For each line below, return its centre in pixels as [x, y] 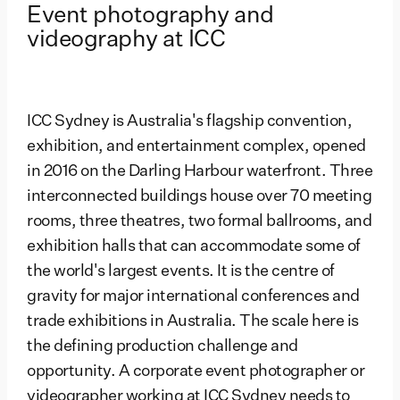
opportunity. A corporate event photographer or [196, 372]
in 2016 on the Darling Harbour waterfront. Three [200, 172]
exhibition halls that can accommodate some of [194, 247]
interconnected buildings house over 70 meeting [199, 197]
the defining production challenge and [162, 347]
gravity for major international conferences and [193, 297]
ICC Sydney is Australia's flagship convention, [189, 122]
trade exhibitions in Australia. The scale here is [193, 322]
